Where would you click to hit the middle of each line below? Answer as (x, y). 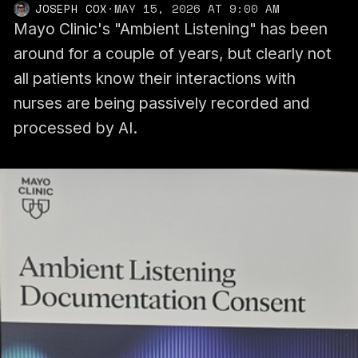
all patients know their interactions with (154, 78)
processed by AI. (75, 127)
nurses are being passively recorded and (161, 103)
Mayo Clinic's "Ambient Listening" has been (170, 28)
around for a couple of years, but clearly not (172, 53)
